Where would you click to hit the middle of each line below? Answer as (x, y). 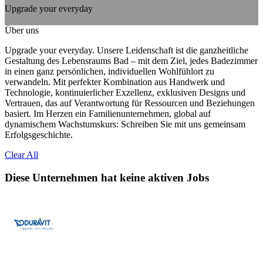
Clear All (21, 154)
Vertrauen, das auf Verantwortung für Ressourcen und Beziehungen (130, 103)
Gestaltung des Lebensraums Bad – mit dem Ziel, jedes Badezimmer (131, 60)
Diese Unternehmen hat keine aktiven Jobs (107, 177)
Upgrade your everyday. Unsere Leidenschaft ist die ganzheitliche (127, 50)
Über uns (22, 30)
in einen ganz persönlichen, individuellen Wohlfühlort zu (109, 71)
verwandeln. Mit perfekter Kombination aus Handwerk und (115, 82)
